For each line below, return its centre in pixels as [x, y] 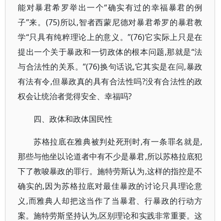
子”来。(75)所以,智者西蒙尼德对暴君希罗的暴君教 [110, 22]
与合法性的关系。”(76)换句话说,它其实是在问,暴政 [110, 67]
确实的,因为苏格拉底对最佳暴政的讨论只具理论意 [110, 186]
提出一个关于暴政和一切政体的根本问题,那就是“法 [110, 52]
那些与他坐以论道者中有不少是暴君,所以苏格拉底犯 [110, 156]
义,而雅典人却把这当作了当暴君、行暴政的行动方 [110, 201]
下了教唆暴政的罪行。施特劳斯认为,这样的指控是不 [110, 171]
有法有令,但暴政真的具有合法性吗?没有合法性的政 [110, 81]
